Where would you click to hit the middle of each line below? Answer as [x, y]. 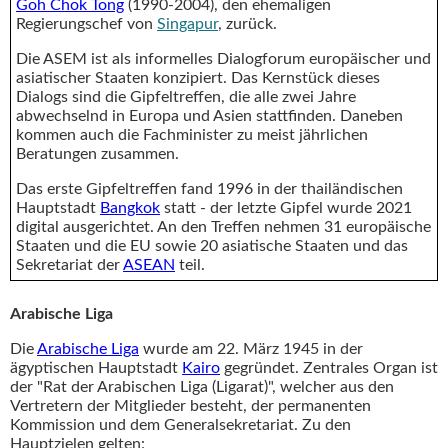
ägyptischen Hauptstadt [96, 368]
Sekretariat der [69, 264]
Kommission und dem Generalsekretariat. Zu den [180, 425]
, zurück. [247, 23]
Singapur [187, 23]
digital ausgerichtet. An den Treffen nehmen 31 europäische [223, 226]
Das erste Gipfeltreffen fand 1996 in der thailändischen [209, 188]
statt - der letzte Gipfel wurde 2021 [286, 207]
